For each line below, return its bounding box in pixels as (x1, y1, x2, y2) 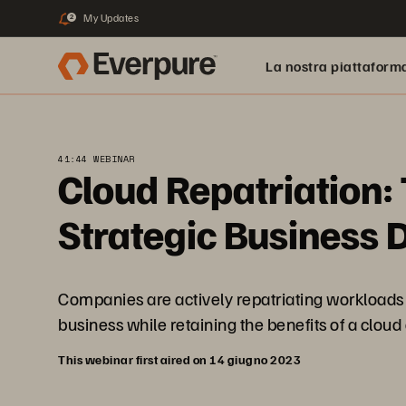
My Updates (83, 11, 139, 24)
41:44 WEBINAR (58, 152, 135, 166)
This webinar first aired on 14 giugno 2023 (58, 352, 301, 367)
